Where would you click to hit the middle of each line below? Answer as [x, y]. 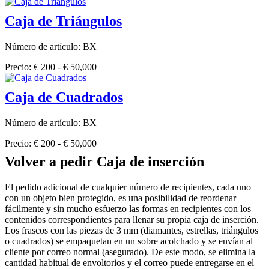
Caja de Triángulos [63, 21]
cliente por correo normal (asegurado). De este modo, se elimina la [130, 252]
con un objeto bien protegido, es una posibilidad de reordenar [120, 198]
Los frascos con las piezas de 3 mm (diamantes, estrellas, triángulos [131, 230]
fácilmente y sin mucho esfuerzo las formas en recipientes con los [128, 208]
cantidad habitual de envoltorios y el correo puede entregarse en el [129, 262]
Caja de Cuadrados [64, 98]
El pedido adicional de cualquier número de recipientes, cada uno [128, 187]
